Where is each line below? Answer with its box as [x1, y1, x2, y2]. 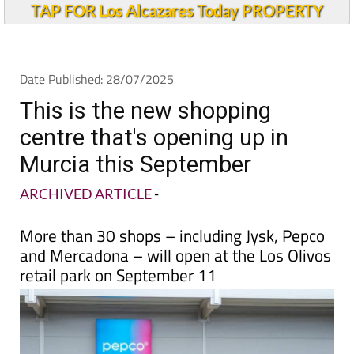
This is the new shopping [20, 97, 271, 124]
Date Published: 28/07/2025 [20, 70, 174, 88]
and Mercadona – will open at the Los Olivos [20, 243, 331, 268]
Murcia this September [20, 151, 251, 178]
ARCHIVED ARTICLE [20, 185, 152, 202]
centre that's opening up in [20, 124, 288, 151]
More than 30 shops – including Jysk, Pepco [20, 223, 325, 248]
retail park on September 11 [20, 262, 217, 288]
